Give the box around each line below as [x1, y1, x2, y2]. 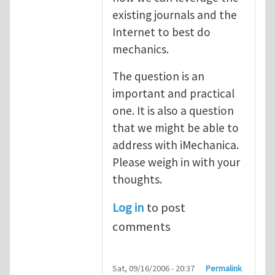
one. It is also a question [112, 103, 234, 118]
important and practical [112, 85, 234, 101]
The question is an [112, 68, 204, 83]
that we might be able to [112, 120, 239, 135]
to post [144, 199, 185, 215]
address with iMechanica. [112, 137, 239, 152]
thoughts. [112, 171, 162, 187]
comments [112, 218, 171, 234]
